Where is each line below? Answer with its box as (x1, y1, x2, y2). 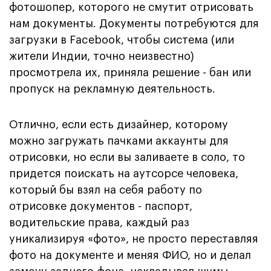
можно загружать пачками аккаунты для (9, 135, 229, 146)
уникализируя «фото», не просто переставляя (9, 233, 258, 244)
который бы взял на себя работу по (9, 184, 202, 195)
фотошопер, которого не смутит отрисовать (9, 1, 253, 13)
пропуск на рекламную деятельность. (9, 83, 218, 94)
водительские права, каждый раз (9, 217, 189, 228)
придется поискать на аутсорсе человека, (9, 168, 238, 179)
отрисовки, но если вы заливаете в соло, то (9, 151, 245, 163)
